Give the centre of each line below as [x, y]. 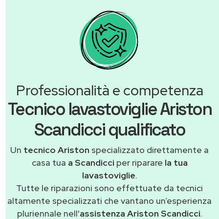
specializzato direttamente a [149, 150]
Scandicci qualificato [109, 130]
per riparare [139, 163]
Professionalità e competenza [109, 91]
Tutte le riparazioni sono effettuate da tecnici [109, 188]
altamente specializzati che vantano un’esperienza [109, 201]
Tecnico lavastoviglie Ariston [109, 109]
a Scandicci [91, 163]
